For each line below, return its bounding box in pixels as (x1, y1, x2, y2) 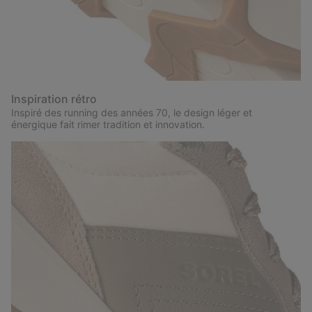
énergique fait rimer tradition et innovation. (11, 118, 205, 130)
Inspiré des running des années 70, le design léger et (11, 106, 252, 118)
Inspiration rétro (11, 91, 97, 106)
